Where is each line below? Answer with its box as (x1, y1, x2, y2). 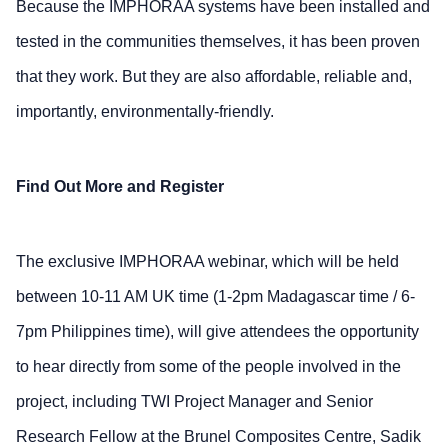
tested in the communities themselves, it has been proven (16, 32, 420, 50)
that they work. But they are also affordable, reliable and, (16, 67, 412, 85)
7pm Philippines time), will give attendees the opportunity (16, 322, 419, 340)
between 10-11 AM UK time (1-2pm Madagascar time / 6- (16, 287, 415, 305)
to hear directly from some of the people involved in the (16, 357, 401, 375)
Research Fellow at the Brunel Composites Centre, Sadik (16, 427, 421, 445)
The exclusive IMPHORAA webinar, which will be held (16, 252, 399, 270)
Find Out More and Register (16, 177, 224, 195)
